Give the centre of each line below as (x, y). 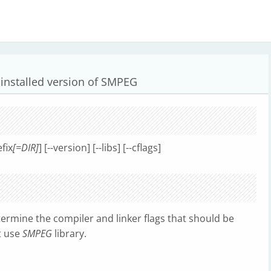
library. (69, 233)
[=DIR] (26, 148)
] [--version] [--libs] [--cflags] (100, 148)
